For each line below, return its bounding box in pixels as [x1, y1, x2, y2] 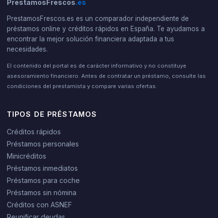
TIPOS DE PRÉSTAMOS [6, 109, 97, 118]
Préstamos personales [6, 139, 79, 148]
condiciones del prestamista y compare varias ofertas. [6, 82, 157, 90]
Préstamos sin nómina [6, 188, 76, 197]
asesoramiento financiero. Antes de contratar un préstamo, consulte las [6, 72, 206, 79]
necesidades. [6, 45, 48, 53]
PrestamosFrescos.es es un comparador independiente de [6, 14, 189, 22]
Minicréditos [6, 151, 46, 160]
